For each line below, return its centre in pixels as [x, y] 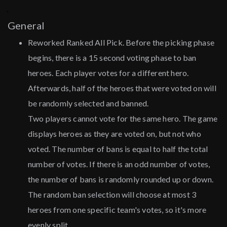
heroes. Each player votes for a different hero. [108, 73]
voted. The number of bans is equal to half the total [118, 149]
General [26, 26]
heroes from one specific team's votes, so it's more [117, 210]
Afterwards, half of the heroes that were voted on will [122, 88]
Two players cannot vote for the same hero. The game [123, 119]
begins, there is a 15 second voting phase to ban [112, 58]
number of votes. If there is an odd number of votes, [119, 164]
